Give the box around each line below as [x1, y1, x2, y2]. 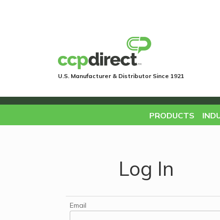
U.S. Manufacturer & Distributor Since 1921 [58, 72, 184, 80]
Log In [118, 156, 174, 181]
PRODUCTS [149, 110, 194, 120]
